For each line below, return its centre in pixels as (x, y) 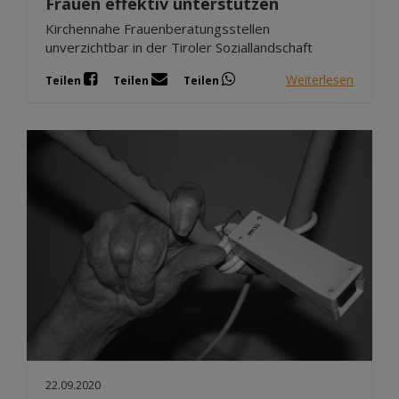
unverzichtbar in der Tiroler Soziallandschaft (179, 48)
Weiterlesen (320, 79)
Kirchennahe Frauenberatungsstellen (158, 29)
